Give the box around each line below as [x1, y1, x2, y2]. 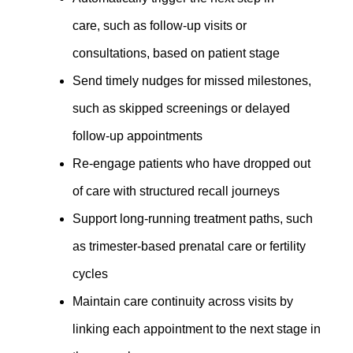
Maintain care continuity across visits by [72, 294, 294, 308]
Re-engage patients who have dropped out [72, 156, 311, 170]
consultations [72, 46, 147, 60]
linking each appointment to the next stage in [72, 321, 321, 336]
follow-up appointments [72, 128, 203, 143]
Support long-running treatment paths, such [72, 211, 314, 225]
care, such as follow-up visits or [72, 18, 247, 32]
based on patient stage [150, 46, 281, 60]
